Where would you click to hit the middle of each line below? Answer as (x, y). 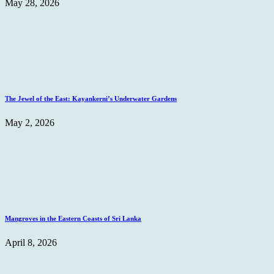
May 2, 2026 (30, 122)
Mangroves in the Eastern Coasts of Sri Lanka (73, 218)
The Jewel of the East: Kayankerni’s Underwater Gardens (91, 98)
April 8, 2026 (31, 242)
